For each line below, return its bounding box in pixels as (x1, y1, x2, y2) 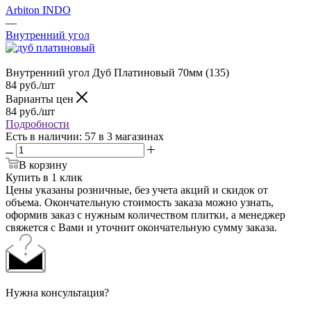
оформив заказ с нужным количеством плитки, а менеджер (6, 208, 285, 221)
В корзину (19, 158, 67, 171)
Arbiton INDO (6, 3, 71, 16)
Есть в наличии (6, 130, 79, 142)
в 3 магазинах (99, 130, 164, 142)
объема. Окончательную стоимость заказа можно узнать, (6, 196, 274, 208)
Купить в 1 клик (6, 171, 83, 183)
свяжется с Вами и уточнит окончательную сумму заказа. (6, 221, 277, 233)
